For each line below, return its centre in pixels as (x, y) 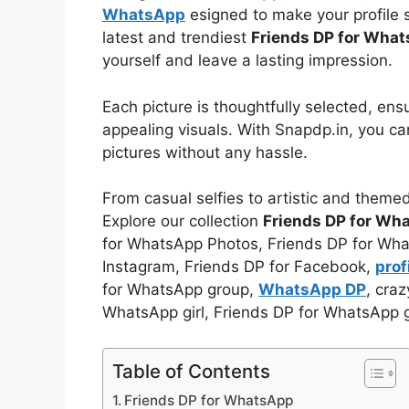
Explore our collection (183, 221)
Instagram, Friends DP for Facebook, (239, 267)
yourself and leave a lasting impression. (247, 61)
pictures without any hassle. (205, 152)
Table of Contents (191, 371)
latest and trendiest (177, 38)
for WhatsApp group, (180, 290)
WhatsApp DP (312, 290)
